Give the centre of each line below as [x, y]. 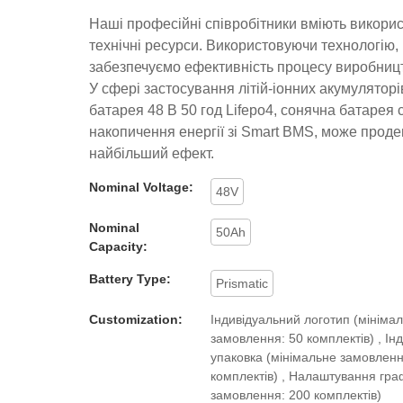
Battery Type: [130, 278]
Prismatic [242, 283]
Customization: [136, 319]
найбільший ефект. [152, 153]
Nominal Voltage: [141, 187]
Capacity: [118, 246]
